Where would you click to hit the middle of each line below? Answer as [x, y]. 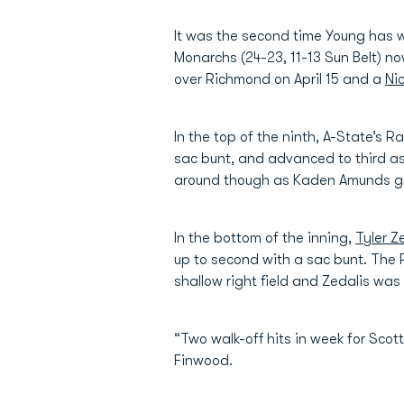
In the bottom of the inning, [265, 238]
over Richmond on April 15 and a [280, 79]
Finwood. [203, 361]
